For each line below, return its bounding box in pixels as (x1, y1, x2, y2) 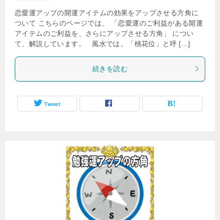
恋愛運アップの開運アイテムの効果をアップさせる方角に (15, 8, 199, 17)
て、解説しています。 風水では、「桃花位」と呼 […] (15, 39, 191, 48)
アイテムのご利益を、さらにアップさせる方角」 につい (15, 29, 194, 37)
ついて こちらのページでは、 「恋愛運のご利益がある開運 (15, 19, 203, 27)
